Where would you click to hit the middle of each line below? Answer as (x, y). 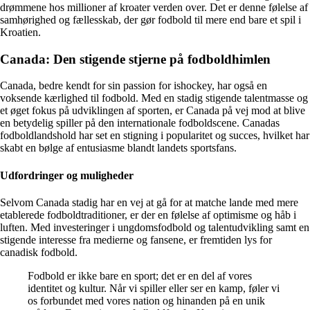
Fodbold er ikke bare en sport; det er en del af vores (140, 275)
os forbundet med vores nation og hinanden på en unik (146, 300)
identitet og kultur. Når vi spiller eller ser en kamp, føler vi (154, 288)
